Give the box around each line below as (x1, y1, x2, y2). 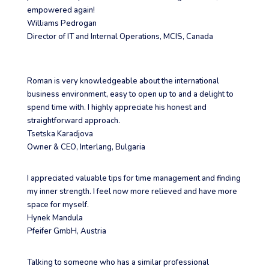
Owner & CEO (26, 142, 76, 153)
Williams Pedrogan (26, 18, 97, 29)
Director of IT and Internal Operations (26, 31, 160, 43)
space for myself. (26, 199, 91, 211)
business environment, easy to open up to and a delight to (26, 89, 234, 100)
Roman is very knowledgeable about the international (26, 76, 219, 87)
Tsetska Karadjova (26, 128, 93, 140)
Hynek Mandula (26, 213, 83, 224)
